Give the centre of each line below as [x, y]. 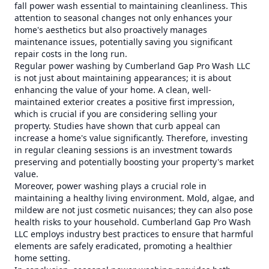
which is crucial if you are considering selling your [116, 114]
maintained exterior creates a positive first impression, [125, 102]
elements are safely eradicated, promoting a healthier [123, 246]
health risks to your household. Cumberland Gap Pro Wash [133, 222]
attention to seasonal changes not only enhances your [123, 18]
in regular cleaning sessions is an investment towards [123, 150]
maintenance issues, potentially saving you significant [123, 42]
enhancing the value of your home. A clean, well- [113, 90]
